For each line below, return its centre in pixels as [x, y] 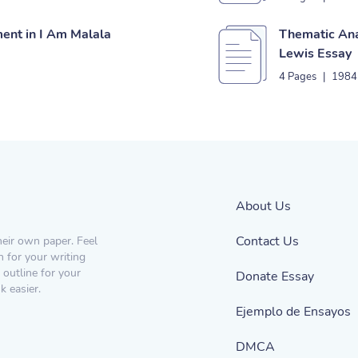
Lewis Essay [315, 54]
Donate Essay [275, 276]
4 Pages [298, 77]
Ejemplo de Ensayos [293, 312]
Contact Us [267, 241]
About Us [263, 206]
